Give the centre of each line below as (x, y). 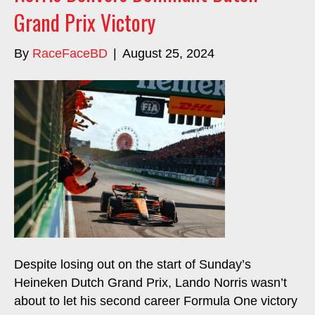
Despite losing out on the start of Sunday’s (133, 264)
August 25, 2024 (168, 53)
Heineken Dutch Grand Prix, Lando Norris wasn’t (150, 283)
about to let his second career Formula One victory (156, 301)
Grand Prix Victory (85, 22)
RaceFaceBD (70, 53)
